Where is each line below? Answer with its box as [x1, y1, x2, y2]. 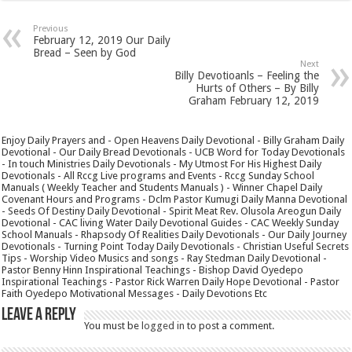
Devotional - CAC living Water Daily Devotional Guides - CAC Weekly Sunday [2, 216, 339, 229]
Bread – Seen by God [33, 46, 137, 59]
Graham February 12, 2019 [188, 93, 319, 107]
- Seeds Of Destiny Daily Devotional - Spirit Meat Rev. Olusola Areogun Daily [2, 204, 342, 217]
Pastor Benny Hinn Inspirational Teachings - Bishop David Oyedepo [2, 263, 304, 276]
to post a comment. [185, 319, 275, 332]
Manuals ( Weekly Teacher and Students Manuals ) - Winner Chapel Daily [2, 181, 323, 193]
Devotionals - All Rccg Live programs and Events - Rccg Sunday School [2, 169, 315, 181]
